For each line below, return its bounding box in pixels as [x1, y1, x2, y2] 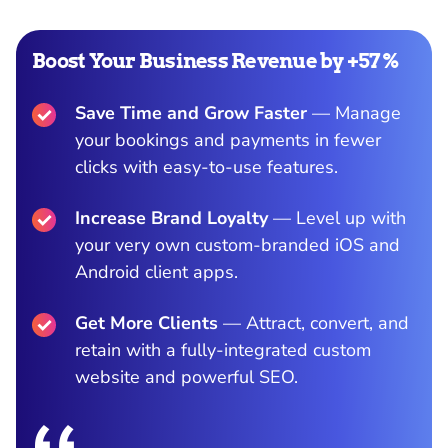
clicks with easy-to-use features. [75, 155, 338, 180]
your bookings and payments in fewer [75, 128, 381, 153]
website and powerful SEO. [75, 365, 298, 390]
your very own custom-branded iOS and [75, 233, 400, 258]
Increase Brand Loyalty [75, 206, 268, 231]
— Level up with [268, 206, 406, 231]
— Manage [307, 101, 401, 126]
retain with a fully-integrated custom [75, 338, 371, 363]
